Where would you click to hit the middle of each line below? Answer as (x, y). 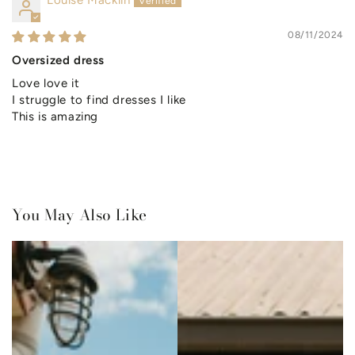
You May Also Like (80, 216)
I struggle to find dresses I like (99, 100)
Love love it (46, 84)
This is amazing (55, 117)
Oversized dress (58, 61)
